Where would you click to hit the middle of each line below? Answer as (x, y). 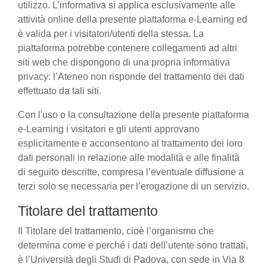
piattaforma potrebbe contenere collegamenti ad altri (128, 48)
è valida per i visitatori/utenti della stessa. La (111, 34)
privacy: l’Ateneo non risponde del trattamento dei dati (131, 77)
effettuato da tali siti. (60, 91)
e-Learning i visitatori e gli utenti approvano (109, 129)
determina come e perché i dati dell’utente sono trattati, (133, 245)
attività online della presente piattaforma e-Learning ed (133, 19)
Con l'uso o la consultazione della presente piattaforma (133, 115)
